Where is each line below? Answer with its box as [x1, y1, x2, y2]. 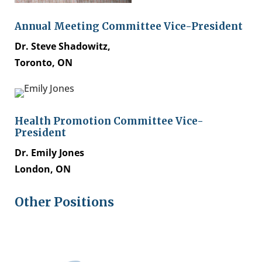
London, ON [15, 163, 71, 176]
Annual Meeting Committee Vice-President [15, 20, 243, 33]
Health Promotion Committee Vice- [15, 115, 204, 128]
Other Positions [15, 194, 114, 211]
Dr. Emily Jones [15, 146, 84, 160]
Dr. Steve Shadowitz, [15, 40, 111, 53]
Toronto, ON [15, 56, 73, 70]
